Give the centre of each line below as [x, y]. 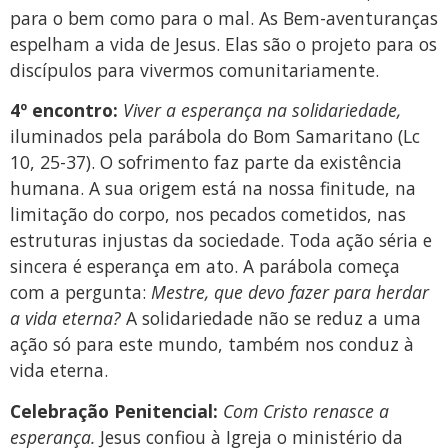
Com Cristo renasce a [306, 410]
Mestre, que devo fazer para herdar [290, 292]
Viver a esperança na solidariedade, [262, 110]
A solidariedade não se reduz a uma [271, 318]
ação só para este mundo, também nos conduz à [212, 344]
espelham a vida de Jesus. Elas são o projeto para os [223, 43]
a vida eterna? [65, 318]
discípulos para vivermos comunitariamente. [194, 69]
